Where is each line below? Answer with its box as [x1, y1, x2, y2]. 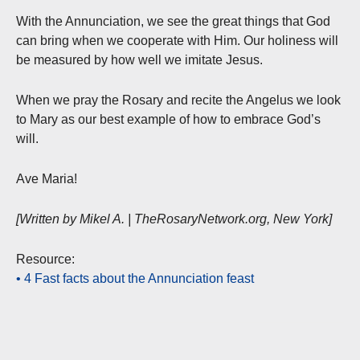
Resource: [16, 252, 75, 266]
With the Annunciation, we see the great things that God [16, 14, 330, 28]
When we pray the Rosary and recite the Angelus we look [16, 92, 341, 107]
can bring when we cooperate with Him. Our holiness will [16, 33, 338, 47]
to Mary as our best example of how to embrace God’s [16, 112, 321, 126]
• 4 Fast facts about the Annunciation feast [16, 271, 254, 285]
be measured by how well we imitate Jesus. [16, 52, 263, 67]
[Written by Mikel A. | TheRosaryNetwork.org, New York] [16, 211, 332, 226]
